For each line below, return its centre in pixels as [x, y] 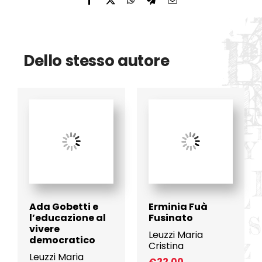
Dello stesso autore [96, 61]
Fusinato [171, 218]
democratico [62, 240]
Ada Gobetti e [63, 206]
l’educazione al [67, 218]
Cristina [166, 246]
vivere [44, 229]
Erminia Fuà [178, 206]
